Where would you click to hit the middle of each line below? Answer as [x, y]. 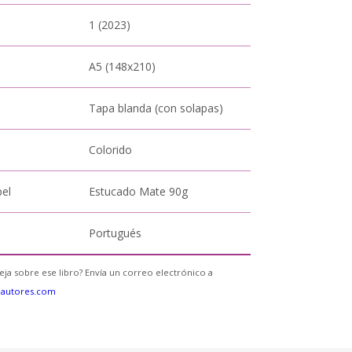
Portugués [115, 233]
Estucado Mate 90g [139, 191]
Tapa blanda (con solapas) [156, 108]
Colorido [111, 150]
